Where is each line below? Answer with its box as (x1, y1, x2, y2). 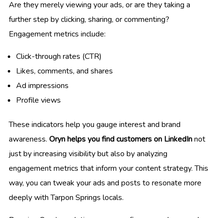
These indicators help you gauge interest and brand (9, 119, 181, 130)
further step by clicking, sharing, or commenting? (9, 14, 169, 25)
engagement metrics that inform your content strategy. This (9, 163, 208, 174)
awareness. (9, 134, 49, 145)
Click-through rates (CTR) (16, 51, 102, 62)
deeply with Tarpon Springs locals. (9, 192, 124, 203)
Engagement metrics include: (9, 29, 106, 40)
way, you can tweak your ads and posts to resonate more (9, 178, 201, 189)
